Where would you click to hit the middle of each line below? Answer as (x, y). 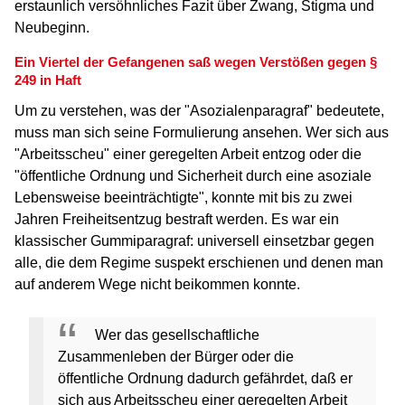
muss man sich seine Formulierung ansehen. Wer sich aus (202, 132)
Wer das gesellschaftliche (177, 335)
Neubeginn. (52, 28)
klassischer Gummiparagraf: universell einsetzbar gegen (194, 241)
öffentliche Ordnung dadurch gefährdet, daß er (205, 378)
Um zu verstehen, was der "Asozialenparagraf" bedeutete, (199, 111)
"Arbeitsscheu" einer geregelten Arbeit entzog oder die (188, 154)
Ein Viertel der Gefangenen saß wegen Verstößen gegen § (196, 62)
